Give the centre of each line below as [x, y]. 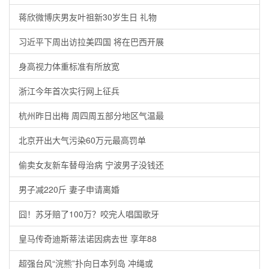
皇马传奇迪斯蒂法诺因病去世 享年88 [88, 238]
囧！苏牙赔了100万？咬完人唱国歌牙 [89, 214]
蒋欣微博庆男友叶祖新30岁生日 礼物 [88, 17]
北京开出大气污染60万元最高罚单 [82, 140]
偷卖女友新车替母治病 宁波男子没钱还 [91, 165]
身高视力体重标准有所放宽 [69, 66]
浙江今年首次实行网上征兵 [69, 91]
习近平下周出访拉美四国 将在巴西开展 [91, 41]
